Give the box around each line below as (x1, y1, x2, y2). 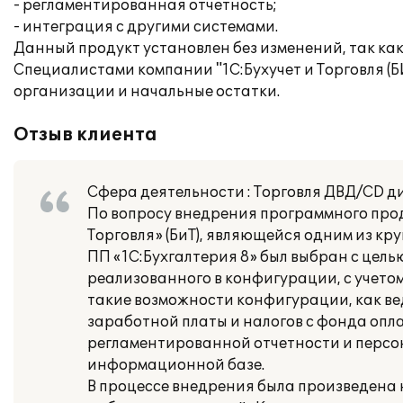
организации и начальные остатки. (13, 83, 280, 101)
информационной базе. (87, 356, 264, 374)
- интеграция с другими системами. (13, 18, 278, 36)
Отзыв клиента (13, 124, 157, 146)
